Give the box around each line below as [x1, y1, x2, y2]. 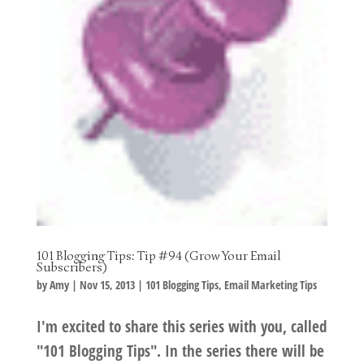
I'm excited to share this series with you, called [36, 315, 327, 337]
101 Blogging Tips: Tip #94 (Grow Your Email [36, 247, 280, 264]
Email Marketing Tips [223, 276, 317, 292]
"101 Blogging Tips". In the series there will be [36, 340, 324, 362]
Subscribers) [36, 258, 106, 275]
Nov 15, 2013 [79, 276, 135, 292]
